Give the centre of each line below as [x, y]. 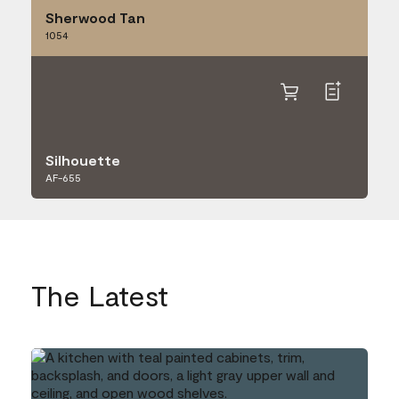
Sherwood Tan [95, 17]
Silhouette [83, 160]
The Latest [100, 295]
